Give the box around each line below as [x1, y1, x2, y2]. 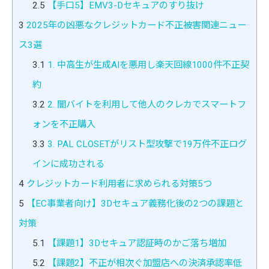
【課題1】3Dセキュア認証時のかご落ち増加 [44, 237, 226, 249]
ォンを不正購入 [32, 118, 95, 130]
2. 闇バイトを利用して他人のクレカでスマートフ [44, 98, 246, 110]
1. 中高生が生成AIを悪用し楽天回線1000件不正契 [44, 59, 249, 70]
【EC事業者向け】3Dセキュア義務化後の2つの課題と [24, 198, 244, 209]
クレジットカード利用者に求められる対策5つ [24, 178, 212, 189]
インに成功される [32, 158, 104, 169]
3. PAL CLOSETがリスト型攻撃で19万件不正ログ [44, 138, 247, 150]
